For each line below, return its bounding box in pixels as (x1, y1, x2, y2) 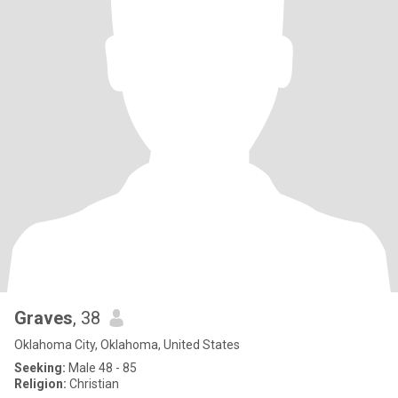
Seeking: (14, 361, 66, 375)
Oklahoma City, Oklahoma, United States (14, 338, 240, 352)
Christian (67, 377, 119, 391)
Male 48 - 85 (66, 361, 137, 375)
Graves (14, 307, 73, 329)
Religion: (14, 377, 67, 391)
